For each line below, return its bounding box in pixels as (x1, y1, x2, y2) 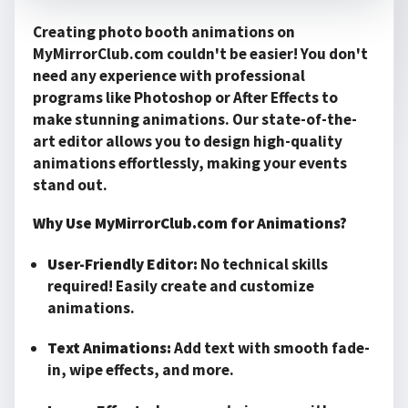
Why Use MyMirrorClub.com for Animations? (33, 212, 347, 233)
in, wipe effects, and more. (47, 360, 234, 381)
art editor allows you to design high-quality (33, 131, 342, 152)
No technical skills (198, 253, 328, 274)
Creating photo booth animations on (33, 22, 295, 43)
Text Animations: (47, 338, 171, 359)
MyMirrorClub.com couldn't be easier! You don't (33, 44, 368, 65)
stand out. (33, 175, 107, 196)
